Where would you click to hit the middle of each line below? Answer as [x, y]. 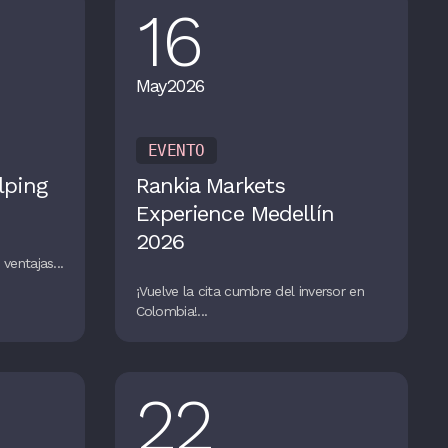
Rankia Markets [210, 185]
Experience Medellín [234, 213]
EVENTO [176, 151]
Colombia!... [171, 310]
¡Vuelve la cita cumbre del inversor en [249, 290]
